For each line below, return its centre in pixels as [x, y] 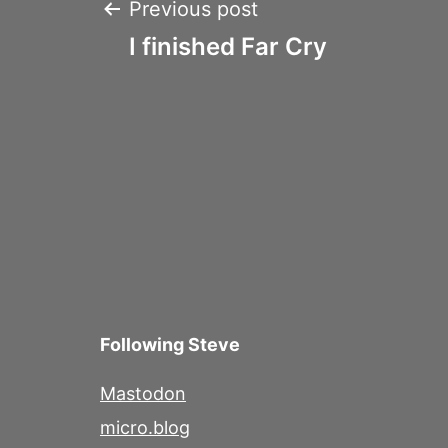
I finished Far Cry [228, 47]
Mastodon [143, 394]
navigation [215, 84]
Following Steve [170, 345]
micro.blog [145, 428]
